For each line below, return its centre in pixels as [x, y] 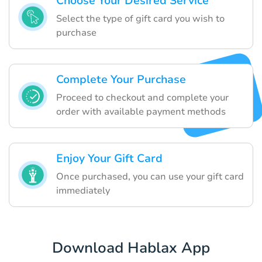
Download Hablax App [131, 248]
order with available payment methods [141, 112]
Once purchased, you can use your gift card [150, 177]
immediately [83, 191]
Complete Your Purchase [121, 80]
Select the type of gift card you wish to [140, 19]
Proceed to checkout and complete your [142, 98]
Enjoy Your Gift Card [109, 159]
